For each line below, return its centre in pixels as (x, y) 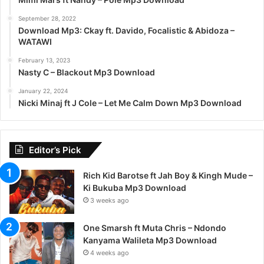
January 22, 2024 (43, 90)
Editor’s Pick (55, 150)
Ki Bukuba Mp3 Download (135, 187)
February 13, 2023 (44, 60)
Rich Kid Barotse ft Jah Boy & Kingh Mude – (168, 175)
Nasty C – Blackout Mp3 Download (87, 72)
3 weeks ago (110, 200)
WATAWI (35, 41)
